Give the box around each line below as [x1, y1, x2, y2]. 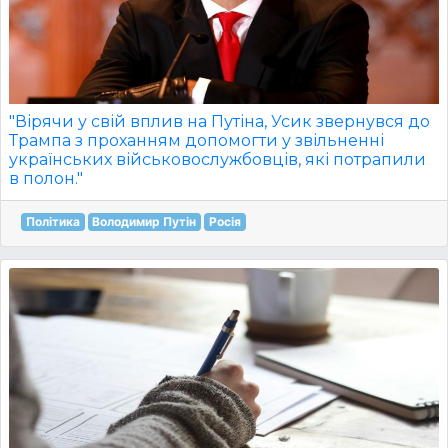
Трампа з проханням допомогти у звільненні [9, 131, 384, 150]
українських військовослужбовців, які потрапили [9, 150, 426, 169]
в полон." [9, 169, 83, 188]
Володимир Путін [92, 214, 197, 229]
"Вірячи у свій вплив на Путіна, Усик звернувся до [9, 112, 430, 131]
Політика [25, 214, 80, 229]
